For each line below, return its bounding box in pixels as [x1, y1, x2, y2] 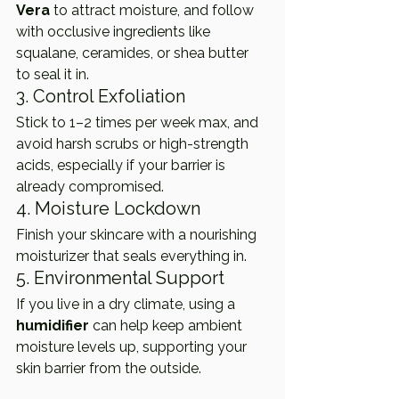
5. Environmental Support [16, 267, 224, 289]
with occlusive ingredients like [16, 23, 214, 41]
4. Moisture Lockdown [16, 198, 200, 220]
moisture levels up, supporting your [16, 338, 250, 356]
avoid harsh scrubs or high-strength [16, 135, 252, 153]
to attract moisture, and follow [50, 2, 257, 20]
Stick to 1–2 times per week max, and [16, 114, 262, 132]
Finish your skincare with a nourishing [16, 226, 260, 244]
